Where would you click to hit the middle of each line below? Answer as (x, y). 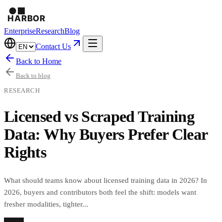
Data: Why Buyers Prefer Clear (106, 135)
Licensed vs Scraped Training (99, 117)
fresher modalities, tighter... (46, 204)
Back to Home (39, 61)
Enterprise (20, 31)
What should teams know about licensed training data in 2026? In (106, 180)
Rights (25, 152)
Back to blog (33, 76)
